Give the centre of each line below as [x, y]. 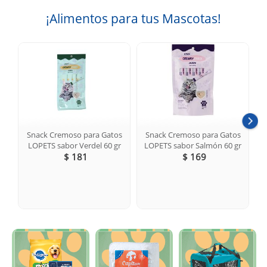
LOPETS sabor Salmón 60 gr [193, 145]
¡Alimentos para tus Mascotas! [133, 18]
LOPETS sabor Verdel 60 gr [74, 145]
